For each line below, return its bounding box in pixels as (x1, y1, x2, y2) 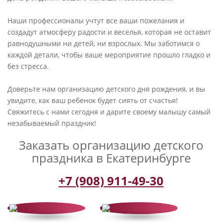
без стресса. (7, 61, 49, 71)
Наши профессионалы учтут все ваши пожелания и (7, 16, 184, 26)
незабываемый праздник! (7, 118, 96, 128)
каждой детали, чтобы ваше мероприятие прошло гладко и (7, 50, 211, 60)
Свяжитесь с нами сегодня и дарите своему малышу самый (7, 107, 211, 117)
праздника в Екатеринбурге (31, 150, 191, 166)
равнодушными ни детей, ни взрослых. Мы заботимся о (7, 39, 200, 49)
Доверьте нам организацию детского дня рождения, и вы (7, 84, 205, 94)
